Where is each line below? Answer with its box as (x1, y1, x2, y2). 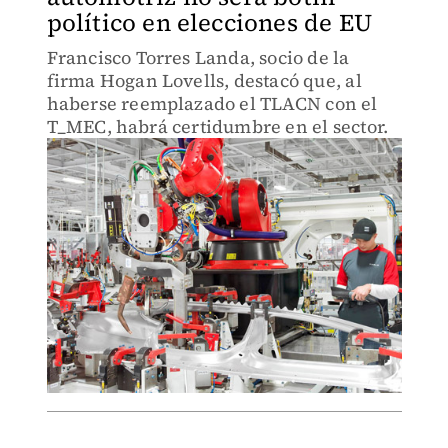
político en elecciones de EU (46, 6, 373, 39)
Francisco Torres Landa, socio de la (46, 45, 350, 70)
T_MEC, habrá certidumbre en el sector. (46, 114, 389, 139)
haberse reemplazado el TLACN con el (46, 91, 378, 116)
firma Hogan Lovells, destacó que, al (46, 68, 362, 93)
